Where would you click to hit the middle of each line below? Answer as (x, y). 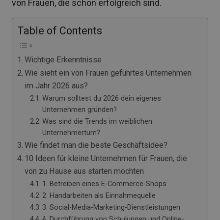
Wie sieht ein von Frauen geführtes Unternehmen (108, 73)
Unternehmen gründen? (79, 110)
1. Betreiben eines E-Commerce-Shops (104, 184)
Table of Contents (60, 31)
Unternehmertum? (71, 133)
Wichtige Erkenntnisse (63, 60)
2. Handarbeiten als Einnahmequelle (99, 195)
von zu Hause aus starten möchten (84, 171)
